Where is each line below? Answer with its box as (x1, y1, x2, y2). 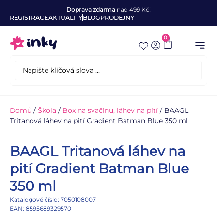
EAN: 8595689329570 (10, 205, 71, 212)
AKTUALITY (48, 14, 82, 21)
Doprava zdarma (66, 6, 115, 13)
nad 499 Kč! (115, 6, 151, 13)
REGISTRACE (10, 14, 48, 21)
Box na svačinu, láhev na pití (62, 106, 158, 115)
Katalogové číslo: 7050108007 (10, 196, 96, 203)
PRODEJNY (100, 14, 134, 21)
